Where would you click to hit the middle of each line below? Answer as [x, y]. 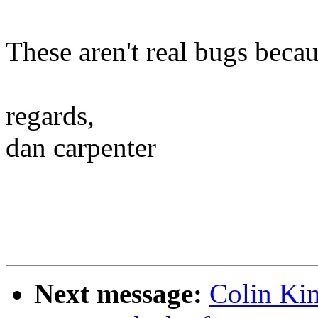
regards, [50, 116]
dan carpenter [81, 148]
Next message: [122, 294]
